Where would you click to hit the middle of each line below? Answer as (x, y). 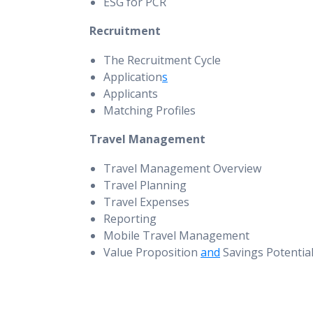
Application (133, 77)
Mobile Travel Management (176, 235)
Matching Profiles (150, 110)
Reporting (130, 219)
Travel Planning (145, 185)
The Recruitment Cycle (162, 60)
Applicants (131, 94)
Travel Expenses (146, 202)
